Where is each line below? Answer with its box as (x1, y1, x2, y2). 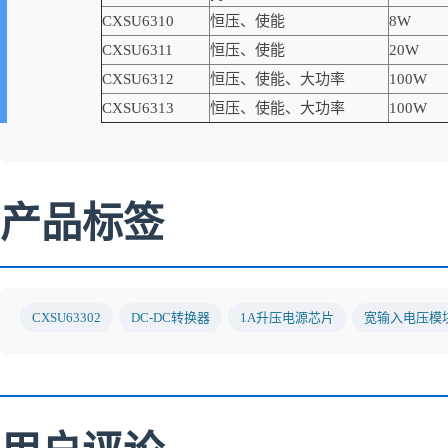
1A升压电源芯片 (240, 310, 334, 325)
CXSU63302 (32, 310, 101, 325)
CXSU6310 (102, 13, 174, 29)
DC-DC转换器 (131, 310, 210, 325)
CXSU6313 (102, 100, 174, 116)
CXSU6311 (102, 42, 173, 58)
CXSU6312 (102, 71, 174, 87)
